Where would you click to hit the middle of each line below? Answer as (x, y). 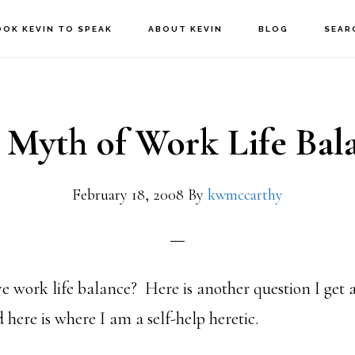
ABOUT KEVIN (186, 29)
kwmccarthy (245, 195)
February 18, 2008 (128, 195)
